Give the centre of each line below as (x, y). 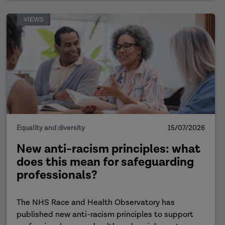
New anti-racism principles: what (109, 149)
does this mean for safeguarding (105, 162)
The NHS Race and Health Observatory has (96, 203)
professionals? (57, 175)
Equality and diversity (51, 128)
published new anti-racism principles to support (105, 215)
